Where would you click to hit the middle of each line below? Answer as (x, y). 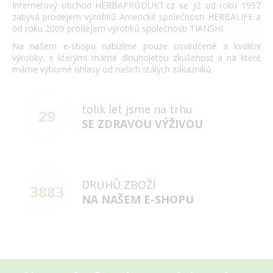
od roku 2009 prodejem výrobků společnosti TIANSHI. (119, 28)
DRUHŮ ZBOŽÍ (119, 185)
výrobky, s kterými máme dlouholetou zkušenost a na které (136, 58)
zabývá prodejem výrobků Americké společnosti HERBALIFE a (136, 17)
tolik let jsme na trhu (137, 109)
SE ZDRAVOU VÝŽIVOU (143, 124)
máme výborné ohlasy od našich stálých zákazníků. (113, 69)
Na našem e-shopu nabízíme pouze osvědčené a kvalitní (136, 46)
